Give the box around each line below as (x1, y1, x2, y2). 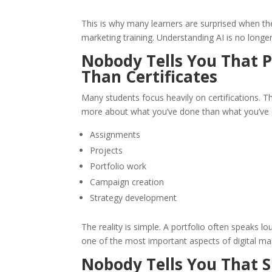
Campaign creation (90, 176, 165, 188)
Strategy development (90, 192, 177, 204)
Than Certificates (81, 66, 218, 88)
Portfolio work (90, 160, 147, 172)
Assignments (90, 129, 141, 141)
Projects (90, 144, 123, 157)
